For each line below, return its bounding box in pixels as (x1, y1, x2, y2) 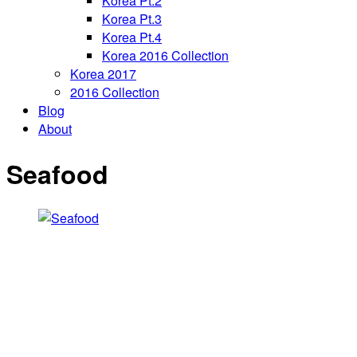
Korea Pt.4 (102, 28, 162, 47)
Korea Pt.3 (102, 10, 162, 29)
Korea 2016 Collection (102, 46, 229, 65)
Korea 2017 (70, 65, 136, 84)
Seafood (6, 155, 108, 192)
